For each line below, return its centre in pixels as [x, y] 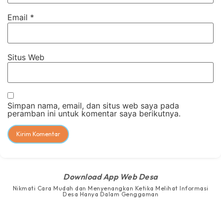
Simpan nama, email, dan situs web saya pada [93, 106]
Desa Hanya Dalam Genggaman [110, 194]
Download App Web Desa [110, 177]
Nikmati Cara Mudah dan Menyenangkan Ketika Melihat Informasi [110, 188]
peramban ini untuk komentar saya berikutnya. [94, 114]
